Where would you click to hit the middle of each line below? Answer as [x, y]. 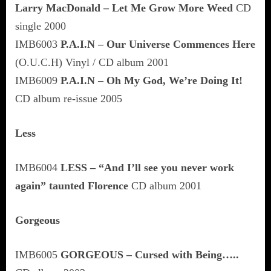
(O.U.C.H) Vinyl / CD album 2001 [92, 62]
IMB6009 [38, 80]
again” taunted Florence [72, 185]
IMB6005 [38, 254]
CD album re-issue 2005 [69, 98]
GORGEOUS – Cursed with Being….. [150, 254]
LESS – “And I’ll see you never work [147, 167]
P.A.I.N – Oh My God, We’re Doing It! [152, 80]
